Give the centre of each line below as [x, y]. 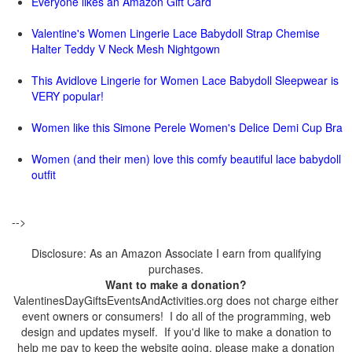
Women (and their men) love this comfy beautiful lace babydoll [186, 159]
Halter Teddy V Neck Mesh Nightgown [126, 49]
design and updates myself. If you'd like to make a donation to [176, 332]
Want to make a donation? [176, 284]
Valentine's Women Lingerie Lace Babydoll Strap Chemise [176, 33]
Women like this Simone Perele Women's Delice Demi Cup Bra [187, 127]
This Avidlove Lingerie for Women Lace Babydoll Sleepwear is [185, 80]
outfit [44, 174]
